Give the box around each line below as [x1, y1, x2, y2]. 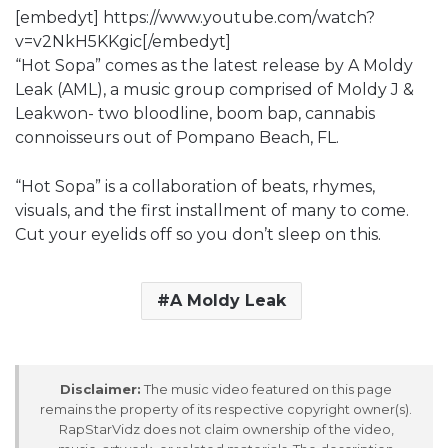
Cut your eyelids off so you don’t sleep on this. [15, 224, 381, 244]
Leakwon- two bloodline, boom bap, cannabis [15, 103, 375, 123]
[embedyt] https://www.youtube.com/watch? [15, 7, 375, 27]
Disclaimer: [60, 380, 141, 397]
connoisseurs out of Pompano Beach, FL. [15, 127, 339, 147]
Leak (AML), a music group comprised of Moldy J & [15, 79, 414, 99]
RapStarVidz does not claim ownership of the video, [58, 420, 394, 437]
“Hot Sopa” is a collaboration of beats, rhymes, [15, 176, 375, 196]
